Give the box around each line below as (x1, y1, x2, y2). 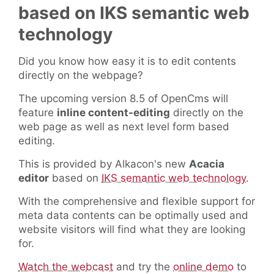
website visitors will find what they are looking (18, 223, 245, 236)
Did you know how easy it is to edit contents (18, 55, 236, 68)
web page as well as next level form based (18, 120, 229, 133)
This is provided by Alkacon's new (18, 158, 189, 171)
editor (18, 172, 49, 185)
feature (18, 106, 57, 119)
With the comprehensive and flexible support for (18, 195, 255, 208)
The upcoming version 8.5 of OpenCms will (18, 92, 228, 105)
